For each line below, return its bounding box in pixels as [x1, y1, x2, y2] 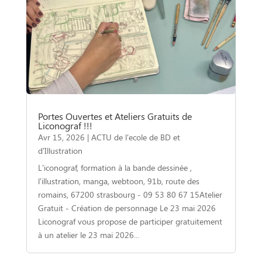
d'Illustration [37, 144, 82, 156]
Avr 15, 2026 [37, 131, 85, 143]
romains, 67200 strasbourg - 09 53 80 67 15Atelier [37, 188, 222, 200]
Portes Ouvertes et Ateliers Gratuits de [37, 109, 192, 122]
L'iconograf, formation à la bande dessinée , [37, 161, 192, 173]
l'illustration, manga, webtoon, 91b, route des [37, 175, 199, 187]
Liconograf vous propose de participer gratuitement [37, 215, 222, 227]
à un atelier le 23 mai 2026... [37, 229, 139, 240]
